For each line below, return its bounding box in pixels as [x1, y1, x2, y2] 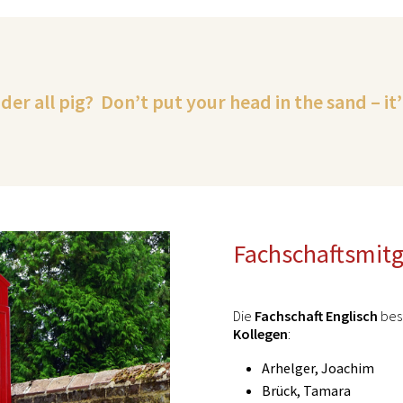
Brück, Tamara [262, 381, 354, 399]
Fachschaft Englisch [255, 306, 378, 325]
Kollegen [233, 324, 288, 343]
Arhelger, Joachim [262, 358, 377, 377]
